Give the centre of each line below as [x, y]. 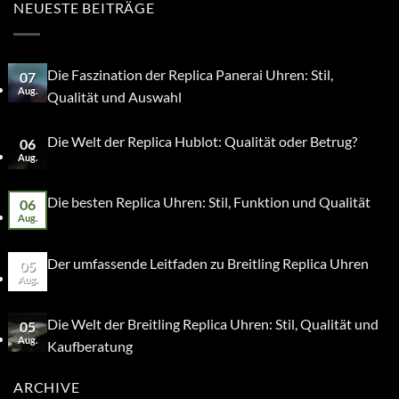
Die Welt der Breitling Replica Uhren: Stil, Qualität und [212, 324]
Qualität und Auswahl [114, 96]
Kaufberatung [90, 346]
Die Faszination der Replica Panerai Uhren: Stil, [190, 74]
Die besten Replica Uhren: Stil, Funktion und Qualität [208, 202]
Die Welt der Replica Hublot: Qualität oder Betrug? [202, 141]
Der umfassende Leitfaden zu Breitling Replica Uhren [208, 263]
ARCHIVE [47, 387]
